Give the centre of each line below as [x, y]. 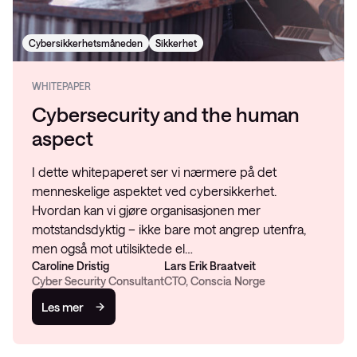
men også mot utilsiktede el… [112, 248]
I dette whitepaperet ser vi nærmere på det [154, 172]
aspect [63, 138]
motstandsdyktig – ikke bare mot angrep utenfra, [169, 229]
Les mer [63, 307]
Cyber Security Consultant [98, 281]
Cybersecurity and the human [166, 114]
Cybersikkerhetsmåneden [86, 43]
